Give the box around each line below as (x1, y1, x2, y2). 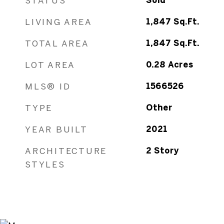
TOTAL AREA (25, 38, 89, 48)
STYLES (25, 159, 65, 169)
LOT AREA (25, 60, 75, 69)
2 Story (145, 146, 179, 155)
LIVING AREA (25, 17, 92, 26)
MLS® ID (25, 81, 71, 91)
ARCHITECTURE (25, 146, 107, 155)
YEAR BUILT (25, 124, 88, 134)
